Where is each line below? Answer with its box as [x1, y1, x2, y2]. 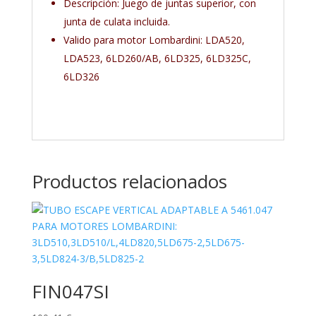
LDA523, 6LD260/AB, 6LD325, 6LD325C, [63, 51, 251, 65]
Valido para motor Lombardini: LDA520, [63, 33, 245, 47]
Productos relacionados [31, 169, 227, 194]
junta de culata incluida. [63, 15, 170, 28]
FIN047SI [31, 279, 109, 304]
